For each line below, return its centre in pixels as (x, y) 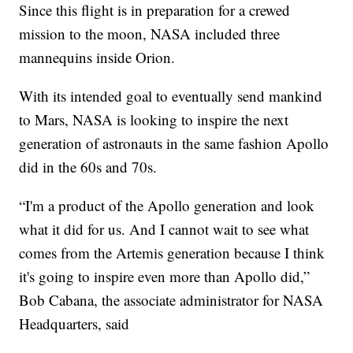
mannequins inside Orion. (97, 58)
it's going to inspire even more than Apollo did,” (165, 277)
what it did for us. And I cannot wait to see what (164, 229)
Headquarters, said (74, 324)
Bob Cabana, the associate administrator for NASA (171, 300)
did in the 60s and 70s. (88, 167)
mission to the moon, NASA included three (150, 34)
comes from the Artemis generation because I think (172, 253)
